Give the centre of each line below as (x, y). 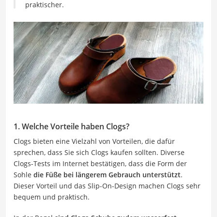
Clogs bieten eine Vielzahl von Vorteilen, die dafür (94, 141)
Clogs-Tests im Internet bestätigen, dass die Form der (100, 163)
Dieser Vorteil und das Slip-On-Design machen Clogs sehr (107, 186)
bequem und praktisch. (52, 197)
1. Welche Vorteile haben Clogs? (71, 126)
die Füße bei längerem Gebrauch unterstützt (106, 174)
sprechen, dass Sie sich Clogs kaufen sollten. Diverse (99, 152)
